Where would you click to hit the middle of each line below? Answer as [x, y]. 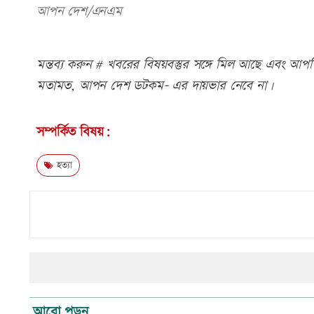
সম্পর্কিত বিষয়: [74, 132]
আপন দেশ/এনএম [79, 12]
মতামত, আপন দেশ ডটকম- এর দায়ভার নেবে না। [155, 86]
